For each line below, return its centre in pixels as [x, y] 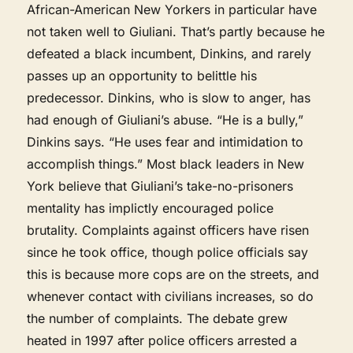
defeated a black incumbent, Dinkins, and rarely [169, 53]
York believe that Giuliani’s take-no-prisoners [160, 186]
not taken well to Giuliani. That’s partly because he [176, 31]
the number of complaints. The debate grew [158, 318]
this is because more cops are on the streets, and [173, 274]
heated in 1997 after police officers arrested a [162, 340]
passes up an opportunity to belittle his [142, 75]
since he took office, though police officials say [168, 252]
